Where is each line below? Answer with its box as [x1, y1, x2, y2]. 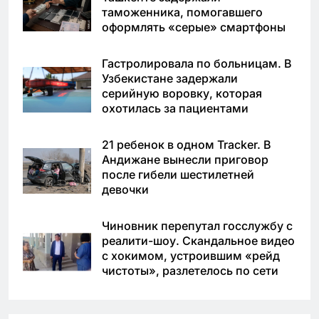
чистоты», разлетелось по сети [102, 263, 278, 278]
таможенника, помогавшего [102, 5, 263, 20]
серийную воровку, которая [102, 86, 262, 101]
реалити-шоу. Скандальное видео [102, 234, 295, 249]
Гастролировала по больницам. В [102, 56, 292, 71]
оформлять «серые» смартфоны [102, 20, 286, 35]
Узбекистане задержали [102, 71, 238, 86]
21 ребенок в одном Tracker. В [102, 137, 271, 152]
